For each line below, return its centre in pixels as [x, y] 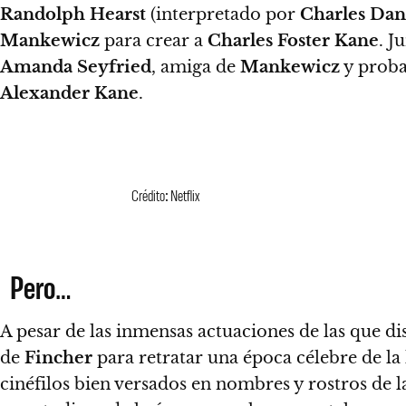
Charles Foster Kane [293, 41]
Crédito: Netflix [165, 195]
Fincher [58, 358]
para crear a [154, 41]
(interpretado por [223, 14]
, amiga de [196, 67]
